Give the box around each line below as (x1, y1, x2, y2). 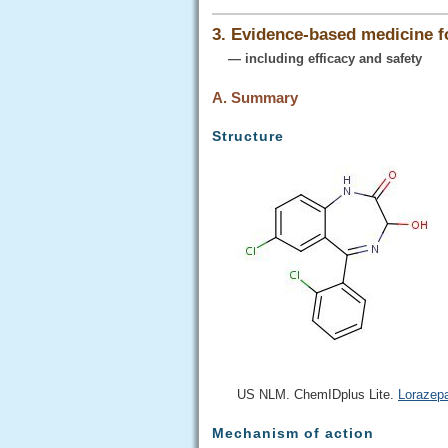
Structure (212, 127, 284, 144)
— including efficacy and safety (212, 50, 422, 66)
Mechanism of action (212, 424, 374, 441)
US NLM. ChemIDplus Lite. (237, 386, 398, 402)
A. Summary (212, 88, 298, 106)
